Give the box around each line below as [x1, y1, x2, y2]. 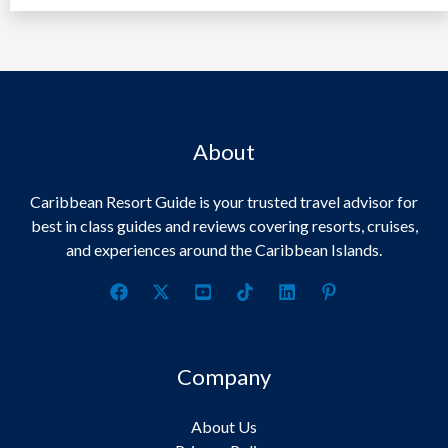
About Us [191, 416, 257, 436]
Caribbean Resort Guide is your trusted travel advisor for [30, 191, 418, 211]
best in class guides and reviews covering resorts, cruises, [30, 215, 418, 235]
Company [177, 362, 271, 390]
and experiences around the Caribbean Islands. [66, 239, 382, 259]
